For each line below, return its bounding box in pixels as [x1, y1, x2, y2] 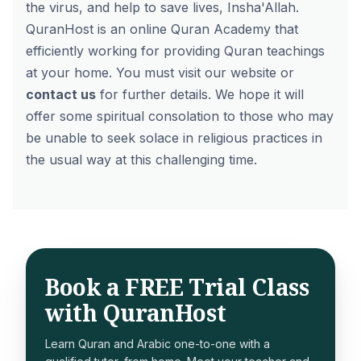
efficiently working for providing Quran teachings [26, 43, 325, 59]
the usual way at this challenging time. [26, 151, 257, 168]
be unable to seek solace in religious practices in [26, 130, 322, 146]
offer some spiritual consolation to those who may [26, 108, 334, 124]
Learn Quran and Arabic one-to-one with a [45, 337, 270, 351]
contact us [26, 86, 96, 102]
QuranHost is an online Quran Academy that [26, 21, 298, 37]
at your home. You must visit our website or [26, 64, 294, 81]
